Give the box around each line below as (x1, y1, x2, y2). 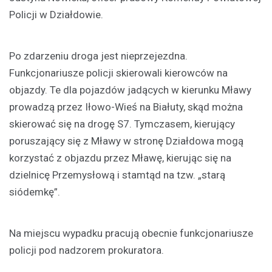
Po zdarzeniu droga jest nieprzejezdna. (9, 50, 188, 63)
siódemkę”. (9, 186, 60, 199)
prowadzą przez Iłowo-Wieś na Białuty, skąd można (9, 101, 243, 114)
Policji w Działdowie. (9, 8, 103, 21)
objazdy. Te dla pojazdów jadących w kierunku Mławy (9, 84, 251, 97)
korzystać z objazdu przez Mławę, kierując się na (9, 152, 231, 165)
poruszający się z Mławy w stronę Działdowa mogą (9, 135, 243, 148)
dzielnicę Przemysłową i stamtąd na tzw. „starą (9, 169, 225, 182)
